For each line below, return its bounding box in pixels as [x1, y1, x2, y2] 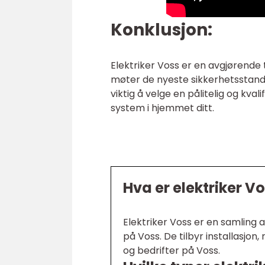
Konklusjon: [111, 18, 212, 41]
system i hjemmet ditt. [111, 101, 214, 115]
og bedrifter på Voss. [123, 243, 220, 257]
